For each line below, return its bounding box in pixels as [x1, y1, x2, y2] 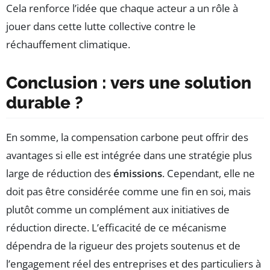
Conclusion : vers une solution [6, 73, 251, 93]
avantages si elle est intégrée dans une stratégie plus [6, 148, 252, 163]
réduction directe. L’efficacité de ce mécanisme [6, 221, 227, 235]
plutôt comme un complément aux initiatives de [6, 202, 230, 217]
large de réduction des [6, 166, 113, 181]
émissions [113, 166, 162, 181]
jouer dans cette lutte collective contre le [6, 19, 196, 34]
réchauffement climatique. [6, 37, 130, 52]
